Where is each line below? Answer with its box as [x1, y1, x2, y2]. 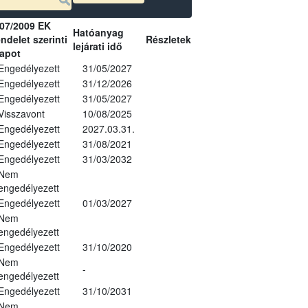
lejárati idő [72, 38, 122, 53]
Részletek [145, 32, 191, 46]
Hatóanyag [72, 25, 124, 39]
